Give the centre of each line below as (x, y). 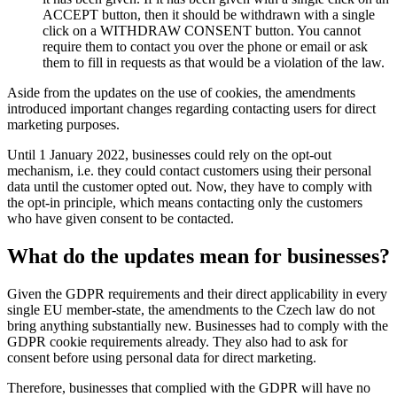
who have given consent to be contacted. (121, 219)
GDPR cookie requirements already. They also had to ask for (177, 342)
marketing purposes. (63, 125)
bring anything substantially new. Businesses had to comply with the (198, 326)
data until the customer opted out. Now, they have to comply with (190, 187)
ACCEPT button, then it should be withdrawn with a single (209, 15)
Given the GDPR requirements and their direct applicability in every (197, 294)
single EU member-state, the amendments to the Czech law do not (191, 310)
